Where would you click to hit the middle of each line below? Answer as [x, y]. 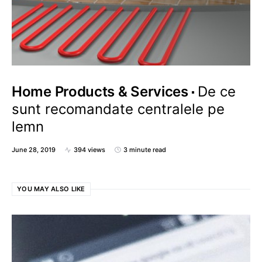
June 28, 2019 [34, 150]
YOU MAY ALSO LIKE [51, 189]
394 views [89, 150]
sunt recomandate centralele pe [118, 109]
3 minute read [145, 150]
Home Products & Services [100, 92]
